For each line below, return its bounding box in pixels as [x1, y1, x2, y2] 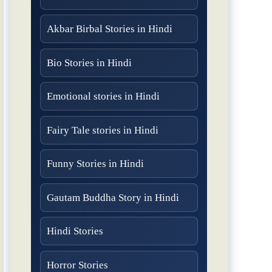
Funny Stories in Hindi [47, 158, 144, 170]
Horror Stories [47, 259, 108, 271]
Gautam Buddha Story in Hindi [47, 191, 179, 203]
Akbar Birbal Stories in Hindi [47, 23, 172, 35]
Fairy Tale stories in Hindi [47, 124, 158, 136]
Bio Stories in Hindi [47, 56, 132, 69]
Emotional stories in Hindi [47, 90, 160, 103]
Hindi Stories [47, 225, 103, 237]
